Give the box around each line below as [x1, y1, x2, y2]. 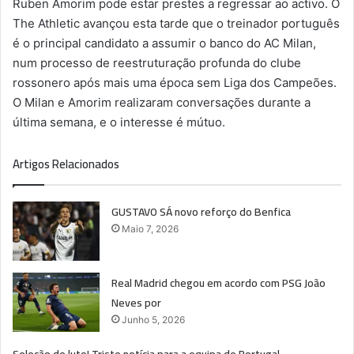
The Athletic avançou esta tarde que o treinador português [13, 15, 340, 31]
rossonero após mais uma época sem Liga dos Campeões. [13, 74, 337, 90]
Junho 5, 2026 [122, 313, 186, 326]
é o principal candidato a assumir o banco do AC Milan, [13, 35, 316, 51]
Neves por [111, 292, 162, 313]
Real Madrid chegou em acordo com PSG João [111, 272, 326, 293]
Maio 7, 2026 [122, 222, 179, 235]
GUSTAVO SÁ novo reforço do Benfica [111, 201, 292, 222]
